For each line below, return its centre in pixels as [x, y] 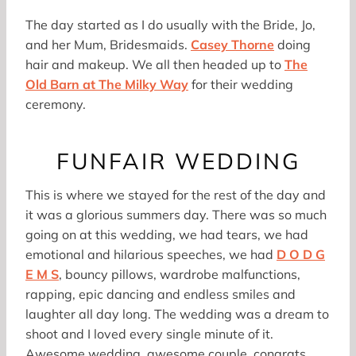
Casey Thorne [232, 44]
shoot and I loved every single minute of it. [149, 333]
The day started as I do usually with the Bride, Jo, [170, 24]
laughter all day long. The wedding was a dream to [177, 313]
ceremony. [56, 104]
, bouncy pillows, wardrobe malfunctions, [180, 274]
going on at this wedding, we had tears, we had [167, 234]
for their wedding [242, 84]
